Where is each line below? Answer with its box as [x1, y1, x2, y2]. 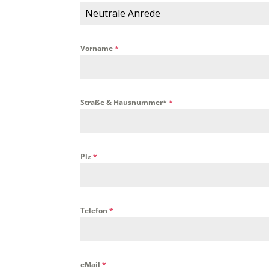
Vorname [80, 43, 115, 53]
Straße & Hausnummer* [80, 97, 169, 107]
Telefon [80, 205, 110, 216]
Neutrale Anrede [85, 6, 161, 20]
